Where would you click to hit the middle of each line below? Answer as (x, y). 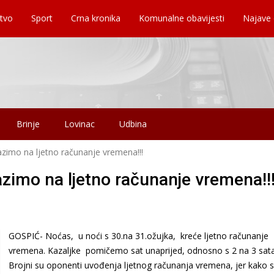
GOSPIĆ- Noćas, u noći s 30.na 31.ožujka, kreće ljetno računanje (139, 235)
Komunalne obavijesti (182, 18)
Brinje (28, 124)
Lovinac (80, 124)
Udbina (133, 124)
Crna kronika (96, 18)
